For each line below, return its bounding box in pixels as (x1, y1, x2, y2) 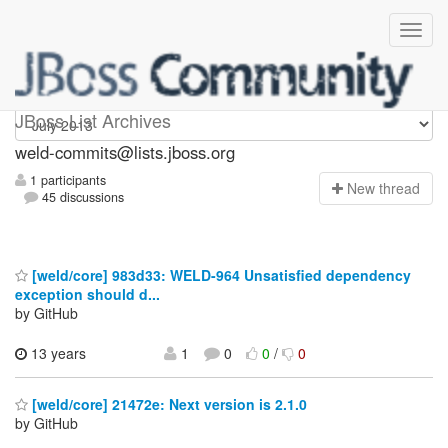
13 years (27, 342, 86, 363)
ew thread (357, 178, 420, 199)
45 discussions (38, 188, 125, 207)
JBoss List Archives (15, 107, 171, 133)
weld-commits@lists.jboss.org (15, 140, 235, 164)
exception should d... (15, 283, 160, 304)
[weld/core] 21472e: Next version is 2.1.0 (28, 394, 307, 415)
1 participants (26, 171, 106, 190)
